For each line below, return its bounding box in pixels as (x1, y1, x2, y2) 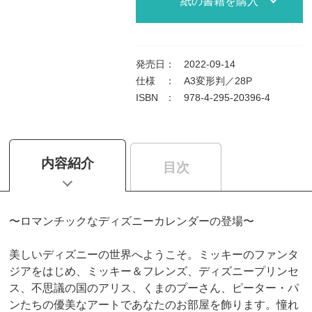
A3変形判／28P (183, 75, 252, 87)
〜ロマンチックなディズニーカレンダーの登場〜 (8, 214, 254, 227)
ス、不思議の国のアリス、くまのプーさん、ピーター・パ (8, 281, 299, 294)
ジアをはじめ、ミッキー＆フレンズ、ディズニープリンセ (8, 264, 299, 277)
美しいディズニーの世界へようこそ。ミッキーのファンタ (8, 247, 299, 260)
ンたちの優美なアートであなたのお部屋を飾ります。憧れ (8, 297, 299, 311)
